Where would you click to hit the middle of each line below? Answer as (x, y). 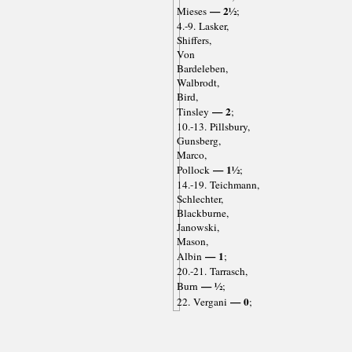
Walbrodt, (198, 82)
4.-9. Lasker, (202, 26)
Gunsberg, (198, 140)
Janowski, (198, 227)
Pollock (193, 169)
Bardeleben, (202, 68)
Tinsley (192, 111)
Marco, (191, 154)
